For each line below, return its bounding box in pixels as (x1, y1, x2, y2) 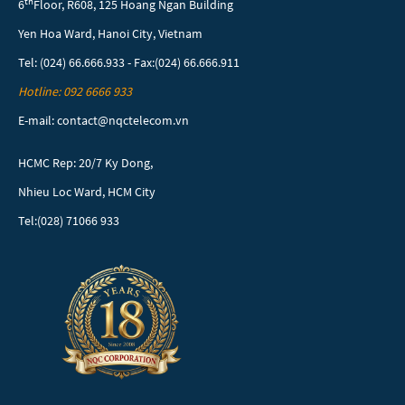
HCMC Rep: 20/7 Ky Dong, (18, 155, 153, 172)
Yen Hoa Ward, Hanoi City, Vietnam (18, 25, 202, 42)
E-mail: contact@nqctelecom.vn (18, 112, 189, 129)
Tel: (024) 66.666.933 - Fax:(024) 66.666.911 (18, 54, 240, 71)
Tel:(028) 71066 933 (18, 212, 119, 230)
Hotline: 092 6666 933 (18, 83, 132, 100)
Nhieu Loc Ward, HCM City (18, 184, 155, 201)
